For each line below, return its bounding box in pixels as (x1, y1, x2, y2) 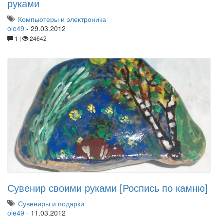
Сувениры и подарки (18, 199, 84, 208)
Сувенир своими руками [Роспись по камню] (7, 181, 208, 195)
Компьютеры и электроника (18, 14, 106, 24)
